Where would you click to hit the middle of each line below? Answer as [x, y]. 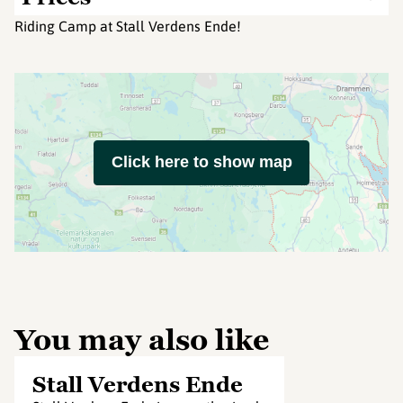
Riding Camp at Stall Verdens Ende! [128, 26]
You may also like [142, 340]
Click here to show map [201, 162]
